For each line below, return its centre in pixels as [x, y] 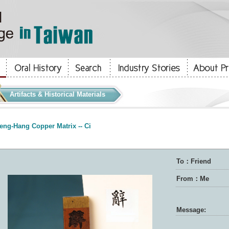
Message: [191, 210]
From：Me [192, 179]
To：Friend [193, 161]
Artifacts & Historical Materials [57, 94]
